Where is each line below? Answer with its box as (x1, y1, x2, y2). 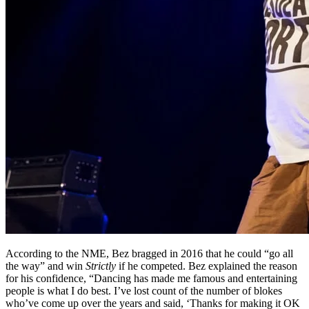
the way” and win (6, 260, 86, 272)
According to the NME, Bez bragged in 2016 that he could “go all (6, 248, 293, 260)
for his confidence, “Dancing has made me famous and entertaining (6, 272, 297, 285)
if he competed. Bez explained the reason (116, 260, 297, 272)
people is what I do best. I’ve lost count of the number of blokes (6, 285, 282, 297)
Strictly (86, 260, 116, 272)
